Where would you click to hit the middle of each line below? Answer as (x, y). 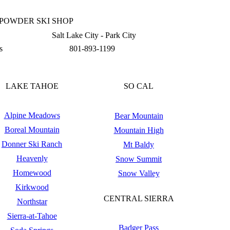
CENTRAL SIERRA (139, 198)
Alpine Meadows (32, 115)
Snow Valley (139, 173)
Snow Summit (139, 159)
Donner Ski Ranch (32, 144)
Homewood (32, 173)
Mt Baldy (139, 145)
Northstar (32, 202)
